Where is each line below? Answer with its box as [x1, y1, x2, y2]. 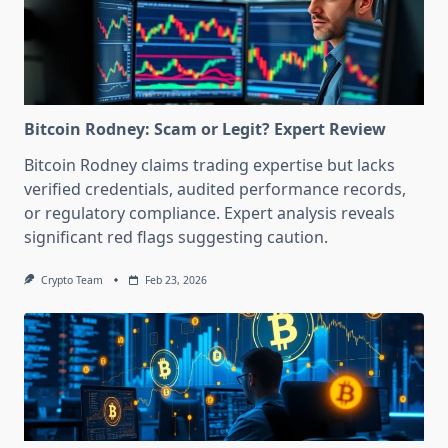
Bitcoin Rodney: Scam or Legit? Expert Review [24, 118, 386, 141]
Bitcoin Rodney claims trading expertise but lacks [24, 154, 395, 177]
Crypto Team [40, 273, 103, 288]
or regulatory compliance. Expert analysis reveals [24, 202, 395, 225]
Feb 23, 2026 [144, 273, 207, 288]
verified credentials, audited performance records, [24, 178, 406, 201]
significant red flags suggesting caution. [24, 226, 328, 249]
